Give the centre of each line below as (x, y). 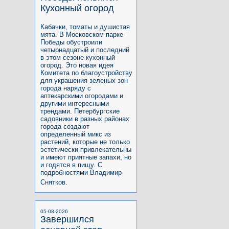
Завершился (67, 219)
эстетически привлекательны (86, 149)
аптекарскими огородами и (82, 96)
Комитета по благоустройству (86, 73)
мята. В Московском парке (82, 34)
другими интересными (75, 103)
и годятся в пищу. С (71, 165)
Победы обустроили (71, 42)
